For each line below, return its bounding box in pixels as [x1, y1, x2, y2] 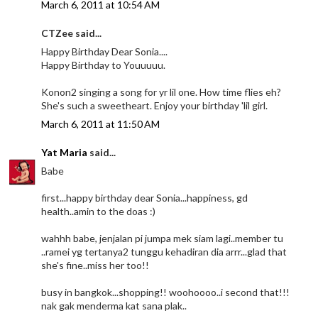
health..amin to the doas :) [41, 204, 156, 217]
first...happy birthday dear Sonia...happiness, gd [41, 191, 248, 204]
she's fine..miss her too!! [41, 258, 150, 271]
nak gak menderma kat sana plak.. [41, 299, 187, 312]
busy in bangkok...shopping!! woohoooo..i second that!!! [41, 285, 290, 298]
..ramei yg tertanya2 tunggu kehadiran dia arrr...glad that [41, 245, 287, 258]
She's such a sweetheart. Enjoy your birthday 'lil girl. [41, 99, 268, 111]
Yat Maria [41, 146, 88, 158]
